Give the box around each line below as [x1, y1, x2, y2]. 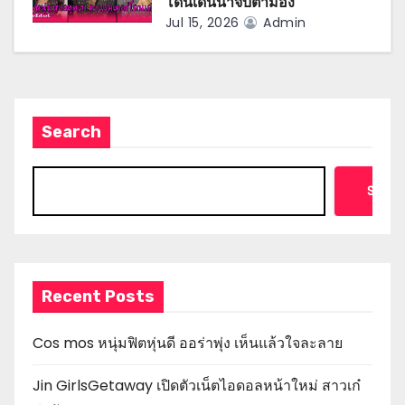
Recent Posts [42, 286, 155, 306]
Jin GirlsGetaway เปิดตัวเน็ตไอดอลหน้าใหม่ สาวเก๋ [33, 374, 361, 396]
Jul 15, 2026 [165, 13, 240, 32]
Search [42, 121, 101, 142]
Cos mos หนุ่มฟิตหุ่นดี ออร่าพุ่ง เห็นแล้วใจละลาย [33, 332, 343, 353]
